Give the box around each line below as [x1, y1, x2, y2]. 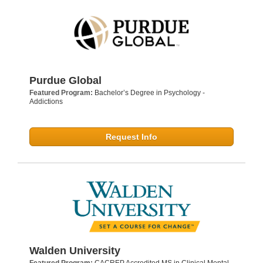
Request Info [106, 132, 157, 142]
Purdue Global [29, 75, 102, 87]
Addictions [29, 97, 63, 106]
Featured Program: [29, 89, 95, 97]
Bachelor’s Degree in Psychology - [95, 89, 205, 97]
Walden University [29, 245, 120, 257]
